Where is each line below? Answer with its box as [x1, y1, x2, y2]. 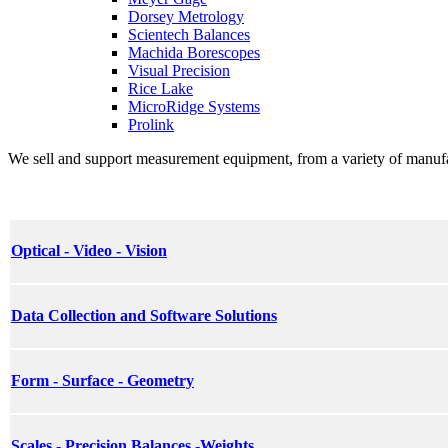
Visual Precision [128, 61, 230, 79]
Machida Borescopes [128, 43, 260, 61]
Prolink [128, 115, 174, 133]
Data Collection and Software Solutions [11, 307, 277, 325]
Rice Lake [128, 79, 193, 97]
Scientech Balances [128, 25, 250, 43]
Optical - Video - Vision [11, 242, 167, 260]
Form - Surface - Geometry [11, 372, 194, 390]
